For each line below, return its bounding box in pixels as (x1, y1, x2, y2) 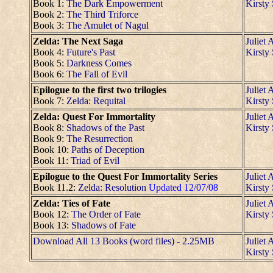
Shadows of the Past (66, 122, 144, 133)
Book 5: (33, 57, 66, 68)
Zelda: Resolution (76, 182, 149, 193)
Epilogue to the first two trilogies (33, 84, 166, 95)
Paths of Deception (71, 144, 144, 155)
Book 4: (33, 46, 66, 57)
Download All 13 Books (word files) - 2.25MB (33, 235, 214, 246)
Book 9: (33, 133, 66, 144)
